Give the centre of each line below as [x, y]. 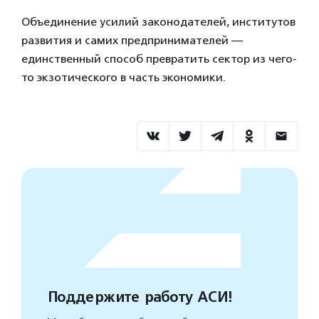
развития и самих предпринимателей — [132, 40]
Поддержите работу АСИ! [139, 297]
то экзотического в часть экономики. [124, 77]
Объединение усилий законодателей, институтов [158, 21]
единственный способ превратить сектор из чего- [159, 58]
